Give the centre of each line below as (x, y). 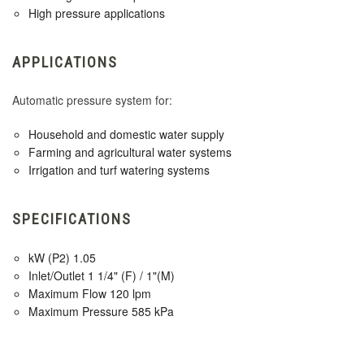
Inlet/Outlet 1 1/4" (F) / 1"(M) (102, 276)
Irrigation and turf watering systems (119, 170)
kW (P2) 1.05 (62, 258)
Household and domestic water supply (126, 134)
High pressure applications (97, 13)
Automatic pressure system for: (92, 100)
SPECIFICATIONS (72, 219)
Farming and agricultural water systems (130, 152)
